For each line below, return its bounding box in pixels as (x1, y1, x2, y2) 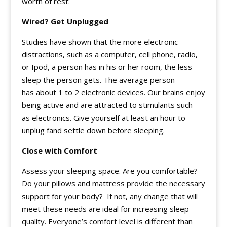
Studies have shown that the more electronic (21, 36, 178, 47)
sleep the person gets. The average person (21, 74, 175, 85)
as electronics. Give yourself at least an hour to (21, 112, 185, 123)
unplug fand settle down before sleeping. (21, 125, 165, 136)
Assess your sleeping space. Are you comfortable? (21, 166, 198, 176)
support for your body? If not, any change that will (21, 191, 198, 202)
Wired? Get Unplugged (21, 16, 108, 27)
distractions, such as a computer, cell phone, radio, (21, 49, 198, 60)
